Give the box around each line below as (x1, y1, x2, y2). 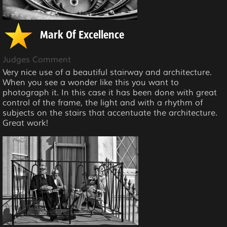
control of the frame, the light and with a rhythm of (3, 98, 203, 108)
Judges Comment (3, 55, 71, 65)
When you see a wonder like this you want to (3, 78, 179, 88)
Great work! (3, 118, 49, 128)
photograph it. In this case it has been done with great (3, 88, 217, 98)
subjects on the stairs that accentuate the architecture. (3, 108, 217, 118)
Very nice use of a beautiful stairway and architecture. (3, 67, 212, 78)
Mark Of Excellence (40, 30, 124, 42)
